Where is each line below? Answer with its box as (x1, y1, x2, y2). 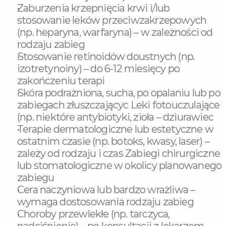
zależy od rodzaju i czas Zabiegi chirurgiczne (17, 147, 220, 159)
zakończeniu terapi (17, 75, 105, 87)
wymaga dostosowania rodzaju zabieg (17, 196, 194, 208)
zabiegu (17, 172, 54, 184)
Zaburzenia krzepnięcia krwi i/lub (17, 2, 170, 14)
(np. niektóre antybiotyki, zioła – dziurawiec (17, 111, 214, 123)
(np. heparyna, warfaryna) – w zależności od (17, 26, 213, 38)
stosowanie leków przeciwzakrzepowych (17, 14, 207, 26)
